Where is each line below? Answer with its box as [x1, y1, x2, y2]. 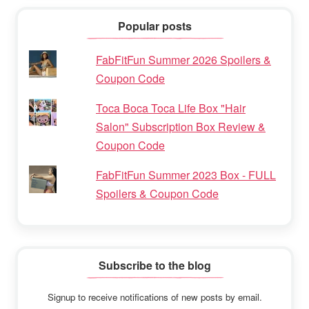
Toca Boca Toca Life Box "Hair [96, 100, 246, 117]
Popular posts [117, 18, 192, 34]
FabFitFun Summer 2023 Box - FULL [96, 167, 276, 183]
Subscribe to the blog [98, 257, 211, 274]
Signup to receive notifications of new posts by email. [47, 290, 262, 304]
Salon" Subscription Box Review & [96, 119, 266, 135]
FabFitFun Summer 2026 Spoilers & [96, 52, 271, 68]
